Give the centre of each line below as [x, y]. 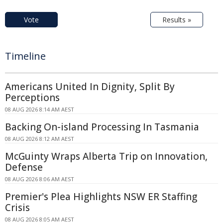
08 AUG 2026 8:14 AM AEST [40, 109]
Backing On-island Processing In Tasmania [102, 127]
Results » [177, 19]
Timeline [25, 56]
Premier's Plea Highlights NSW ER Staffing [101, 196]
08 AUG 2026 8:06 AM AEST [40, 179]
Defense [24, 167]
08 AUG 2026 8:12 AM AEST [40, 138]
